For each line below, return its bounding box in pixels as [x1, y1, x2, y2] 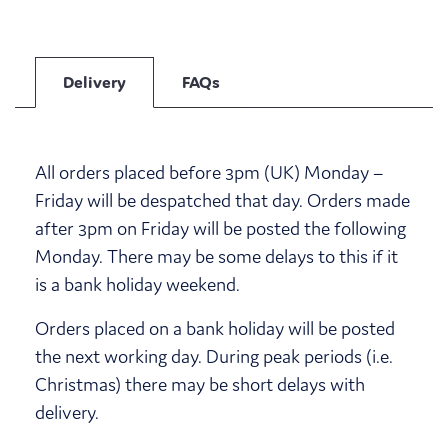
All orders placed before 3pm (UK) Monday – [35, 160, 383, 184]
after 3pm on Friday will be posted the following [35, 216, 406, 240]
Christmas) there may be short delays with [35, 372, 365, 396]
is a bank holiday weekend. [35, 272, 240, 296]
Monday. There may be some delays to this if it [35, 244, 398, 268]
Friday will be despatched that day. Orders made [35, 188, 410, 212]
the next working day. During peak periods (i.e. [35, 344, 393, 368]
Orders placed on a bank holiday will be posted [35, 316, 395, 340]
